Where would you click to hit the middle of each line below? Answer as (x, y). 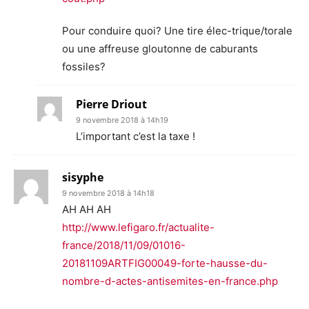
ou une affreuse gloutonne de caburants (160, 48)
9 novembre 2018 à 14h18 (108, 193)
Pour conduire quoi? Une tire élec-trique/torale (177, 30)
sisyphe (83, 177)
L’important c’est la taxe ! (136, 136)
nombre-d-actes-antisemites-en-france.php (170, 281)
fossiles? (84, 66)
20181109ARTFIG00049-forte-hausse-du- (165, 263)
